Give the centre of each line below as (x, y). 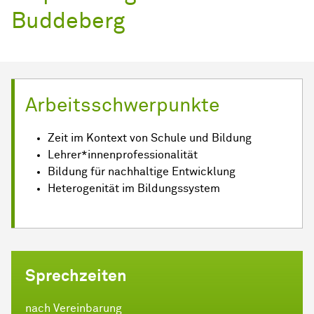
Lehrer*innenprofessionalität (123, 155)
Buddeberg (68, 22)
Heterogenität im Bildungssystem (134, 189)
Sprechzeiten (76, 277)
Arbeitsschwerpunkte (122, 106)
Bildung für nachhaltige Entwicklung (142, 172)
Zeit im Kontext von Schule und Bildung (150, 138)
